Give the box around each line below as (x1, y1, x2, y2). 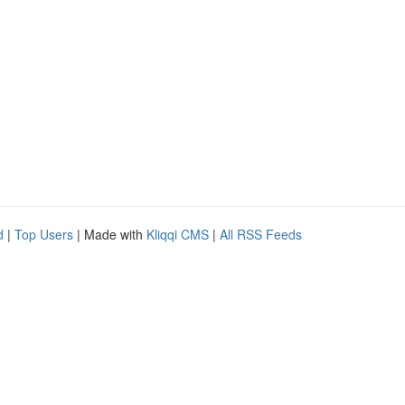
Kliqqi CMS (146, 225, 209, 243)
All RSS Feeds (220, 225, 302, 243)
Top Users (14, 225, 73, 243)
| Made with (73, 225, 146, 243)
